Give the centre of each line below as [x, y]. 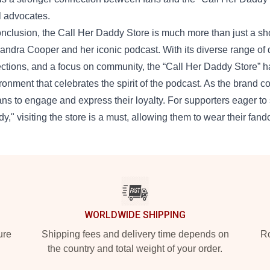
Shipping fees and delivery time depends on [135, 234]
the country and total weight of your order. [135, 249]
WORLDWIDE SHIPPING [135, 215]
